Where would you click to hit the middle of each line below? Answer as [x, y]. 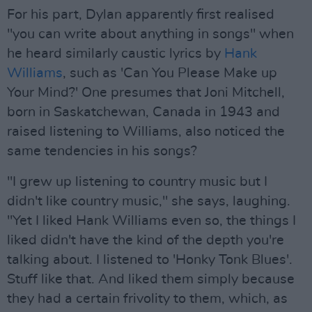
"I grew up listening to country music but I [137, 182]
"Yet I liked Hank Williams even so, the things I [151, 221]
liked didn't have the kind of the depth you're [146, 240]
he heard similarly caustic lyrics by [116, 54]
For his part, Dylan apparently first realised [141, 15]
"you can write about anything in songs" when [150, 34]
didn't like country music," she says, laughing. [149, 201]
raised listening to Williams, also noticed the [146, 132]
